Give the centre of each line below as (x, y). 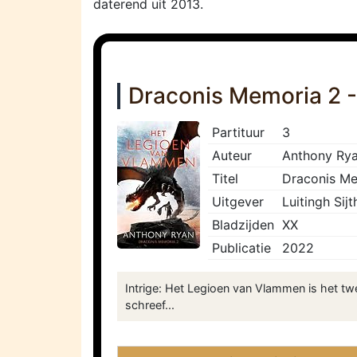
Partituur (238, 133)
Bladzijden (243, 225)
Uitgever (238, 202)
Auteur (232, 156)
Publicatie (241, 248)
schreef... (150, 305)
